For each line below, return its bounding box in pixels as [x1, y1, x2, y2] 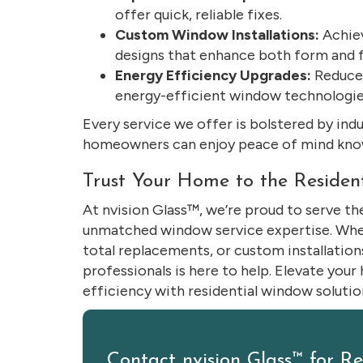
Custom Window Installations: [115, 26, 319, 44]
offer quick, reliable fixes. [115, 6, 282, 23]
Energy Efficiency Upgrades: [115, 66, 311, 84]
